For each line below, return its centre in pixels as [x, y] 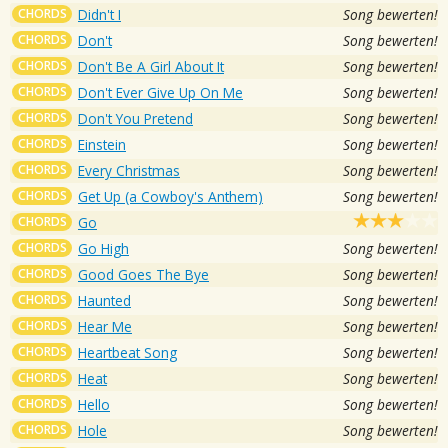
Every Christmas [129, 170]
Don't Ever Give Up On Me [160, 92]
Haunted [104, 300]
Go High [103, 248]
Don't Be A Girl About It [151, 66]
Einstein [102, 144]
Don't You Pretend [135, 118]
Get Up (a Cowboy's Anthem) [170, 196]
